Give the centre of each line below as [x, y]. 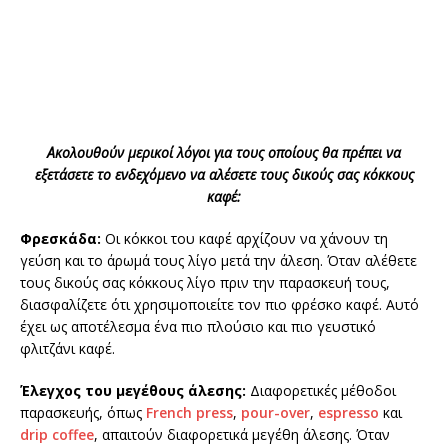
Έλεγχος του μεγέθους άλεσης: [133, 391]
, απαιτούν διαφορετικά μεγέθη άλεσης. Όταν [242, 435]
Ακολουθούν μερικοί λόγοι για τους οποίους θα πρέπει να [224, 153]
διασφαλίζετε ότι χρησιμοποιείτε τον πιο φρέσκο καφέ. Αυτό [219, 305]
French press [189, 413]
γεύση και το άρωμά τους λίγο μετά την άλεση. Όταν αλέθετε [218, 261]
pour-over [275, 413]
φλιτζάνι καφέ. [67, 349]
